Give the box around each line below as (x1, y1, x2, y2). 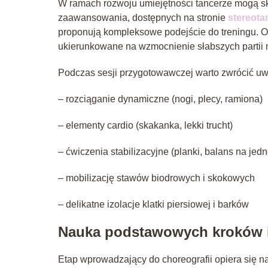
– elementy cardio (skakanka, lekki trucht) (58, 120, 233, 130)
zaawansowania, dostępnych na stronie (58, 12, 228, 23)
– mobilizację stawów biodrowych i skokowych (58, 172, 255, 183)
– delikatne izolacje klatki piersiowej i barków (58, 199, 249, 209)
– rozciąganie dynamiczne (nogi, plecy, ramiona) (58, 93, 263, 104)
